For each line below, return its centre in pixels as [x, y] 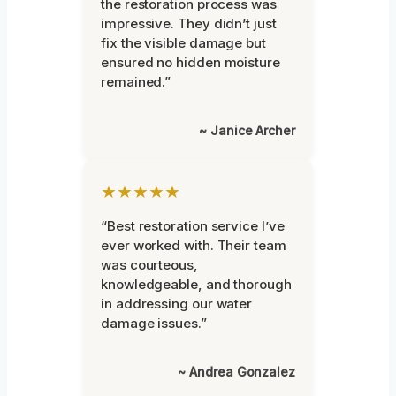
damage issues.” [154, 323]
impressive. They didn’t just [189, 23]
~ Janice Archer [247, 130]
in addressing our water [177, 303]
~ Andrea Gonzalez [236, 371]
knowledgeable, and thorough [196, 284]
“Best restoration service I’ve [193, 225]
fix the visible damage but [183, 42]
